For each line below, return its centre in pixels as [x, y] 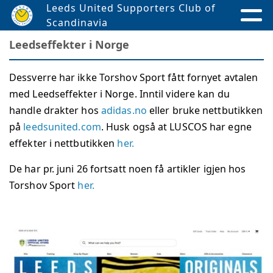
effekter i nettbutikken [63, 143]
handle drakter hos [55, 110]
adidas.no [124, 110]
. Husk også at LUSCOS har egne [176, 127]
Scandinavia [77, 23]
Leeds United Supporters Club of [131, 8]
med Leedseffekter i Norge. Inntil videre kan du [119, 94]
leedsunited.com [62, 127]
